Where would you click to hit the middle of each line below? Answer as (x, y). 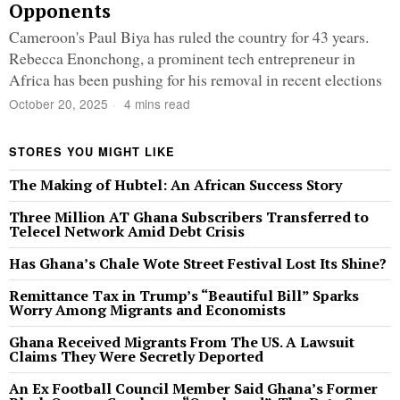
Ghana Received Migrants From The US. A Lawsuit (182, 342)
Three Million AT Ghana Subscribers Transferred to (189, 217)
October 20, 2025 (58, 104)
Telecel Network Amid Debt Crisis (127, 231)
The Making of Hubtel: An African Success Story (177, 185)
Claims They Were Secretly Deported (136, 356)
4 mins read (155, 104)
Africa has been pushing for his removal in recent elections (196, 79)
